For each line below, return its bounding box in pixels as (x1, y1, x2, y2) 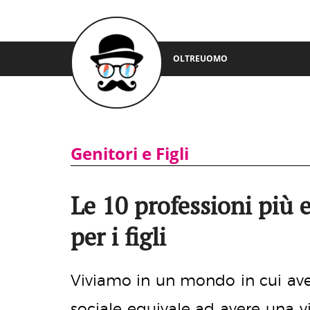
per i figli (71, 221, 166, 253)
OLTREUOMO (173, 53, 228, 64)
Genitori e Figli (71, 142, 189, 165)
